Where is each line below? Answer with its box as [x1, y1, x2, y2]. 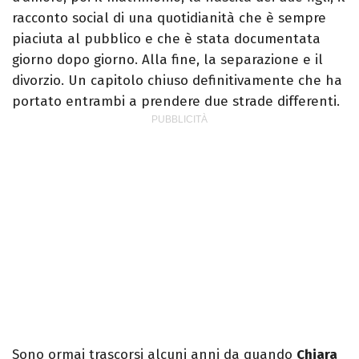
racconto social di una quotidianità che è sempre [12, 9, 326, 26]
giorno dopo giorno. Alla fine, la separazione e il [12, 50, 323, 68]
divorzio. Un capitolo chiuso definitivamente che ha [12, 71, 342, 89]
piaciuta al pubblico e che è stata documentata [12, 30, 321, 47]
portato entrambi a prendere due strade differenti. [12, 92, 340, 110]
